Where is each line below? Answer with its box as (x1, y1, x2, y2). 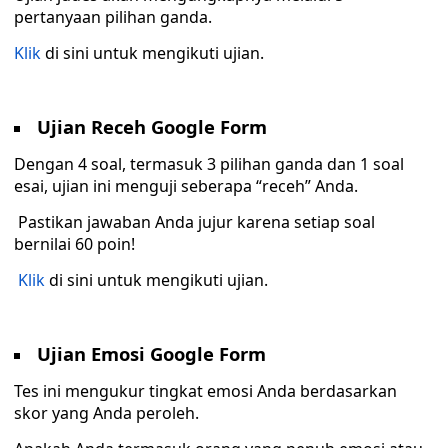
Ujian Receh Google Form (37, 114, 267, 139)
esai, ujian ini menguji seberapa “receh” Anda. (14, 175, 358, 197)
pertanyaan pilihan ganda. (14, 6, 212, 28)
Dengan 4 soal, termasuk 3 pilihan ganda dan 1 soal (14, 153, 404, 175)
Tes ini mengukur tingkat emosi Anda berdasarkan (14, 380, 397, 402)
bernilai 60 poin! (14, 233, 135, 255)
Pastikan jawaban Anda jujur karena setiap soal (14, 211, 375, 233)
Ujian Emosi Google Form (37, 341, 266, 366)
